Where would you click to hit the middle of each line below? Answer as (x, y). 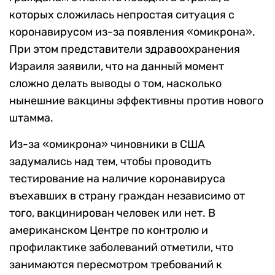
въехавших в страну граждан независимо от (127, 196)
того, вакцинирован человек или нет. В (112, 213)
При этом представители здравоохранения (125, 49)
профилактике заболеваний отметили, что (121, 248)
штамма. (31, 118)
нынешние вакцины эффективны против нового (136, 101)
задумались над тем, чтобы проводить (110, 162)
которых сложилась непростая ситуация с (122, 15)
